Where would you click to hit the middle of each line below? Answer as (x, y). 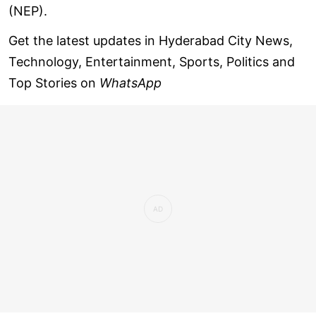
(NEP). (28, 11)
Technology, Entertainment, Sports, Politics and (152, 61)
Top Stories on (54, 83)
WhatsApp (130, 83)
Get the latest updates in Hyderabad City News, (151, 40)
